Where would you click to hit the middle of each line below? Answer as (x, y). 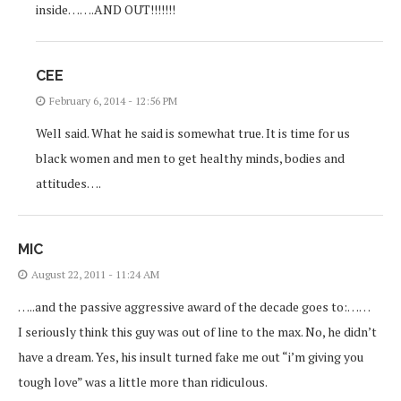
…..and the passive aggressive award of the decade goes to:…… (194, 307)
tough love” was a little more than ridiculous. (143, 382)
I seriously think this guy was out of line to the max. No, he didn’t (197, 332)
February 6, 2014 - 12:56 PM (113, 101)
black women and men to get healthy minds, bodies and (190, 158)
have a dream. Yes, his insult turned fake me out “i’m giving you (191, 357)
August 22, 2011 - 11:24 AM (95, 275)
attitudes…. (68, 183)
